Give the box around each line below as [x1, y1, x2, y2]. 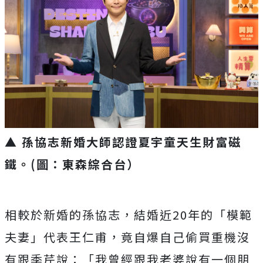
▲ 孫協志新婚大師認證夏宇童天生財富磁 [5, 133, 241, 151]
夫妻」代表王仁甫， [5, 228, 121, 246]
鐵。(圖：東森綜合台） [5, 156, 140, 173]
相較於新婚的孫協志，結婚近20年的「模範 [5, 206, 252, 224]
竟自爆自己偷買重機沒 [121, 228, 250, 246]
